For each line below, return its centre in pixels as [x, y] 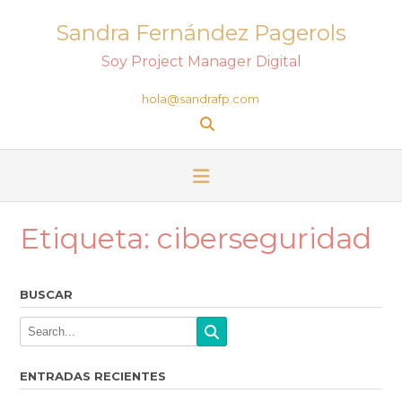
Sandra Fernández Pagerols [201, 33]
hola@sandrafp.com [201, 99]
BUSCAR [46, 294]
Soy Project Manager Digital [201, 61]
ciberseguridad [264, 238]
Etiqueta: [88, 238]
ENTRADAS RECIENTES [93, 376]
